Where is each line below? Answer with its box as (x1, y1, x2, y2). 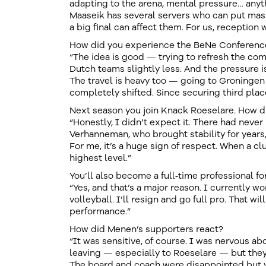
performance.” (69, 205, 131, 217)
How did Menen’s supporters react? (69, 223, 223, 235)
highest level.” (69, 152, 131, 164)
